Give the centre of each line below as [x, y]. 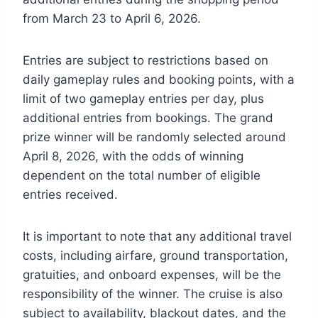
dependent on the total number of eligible [142, 175]
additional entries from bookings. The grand [148, 117]
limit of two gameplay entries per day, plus [143, 98]
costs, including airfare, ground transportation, [155, 255]
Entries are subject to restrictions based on [146, 60]
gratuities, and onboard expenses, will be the [152, 274]
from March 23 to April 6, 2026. [112, 18]
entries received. [70, 194]
